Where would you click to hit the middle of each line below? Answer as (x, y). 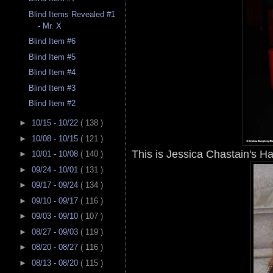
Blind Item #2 (52, 104)
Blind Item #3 (52, 88)
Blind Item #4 (52, 73)
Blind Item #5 (52, 57)
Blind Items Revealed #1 (72, 14)
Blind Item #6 (52, 41)
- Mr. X (50, 26)
